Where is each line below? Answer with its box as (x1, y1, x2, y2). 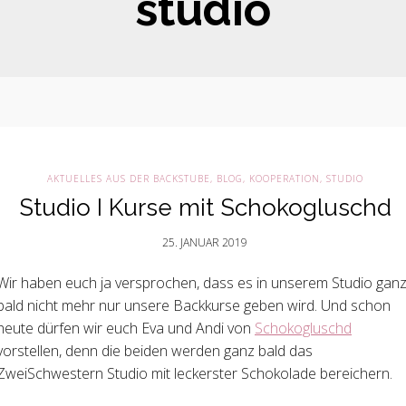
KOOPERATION (248, 172, 320, 185)
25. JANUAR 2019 (162, 235, 247, 250)
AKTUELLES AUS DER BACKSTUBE (46, 172, 210, 185)
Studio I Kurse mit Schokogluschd (18, 194, 391, 221)
